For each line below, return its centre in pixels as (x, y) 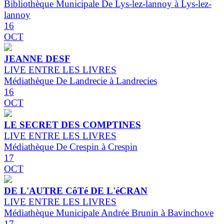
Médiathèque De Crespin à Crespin (71, 147)
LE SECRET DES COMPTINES (72, 125)
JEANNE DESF (37, 59)
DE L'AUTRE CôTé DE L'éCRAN (76, 191)
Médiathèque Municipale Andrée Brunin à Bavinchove (109, 213)
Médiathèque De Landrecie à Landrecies (80, 81)
